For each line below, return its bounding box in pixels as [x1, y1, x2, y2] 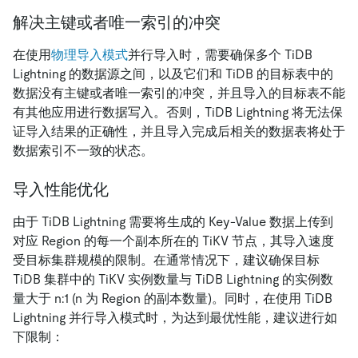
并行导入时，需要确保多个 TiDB [128, 47, 312, 63]
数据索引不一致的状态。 [13, 143, 153, 159]
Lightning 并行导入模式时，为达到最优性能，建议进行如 [13, 310, 337, 326]
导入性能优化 [13, 181, 109, 199]
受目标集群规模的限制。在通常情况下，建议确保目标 [13, 253, 320, 268]
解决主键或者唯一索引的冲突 [13, 14, 221, 32]
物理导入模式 [51, 47, 128, 63]
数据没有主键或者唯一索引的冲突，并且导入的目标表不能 [13, 86, 345, 101]
